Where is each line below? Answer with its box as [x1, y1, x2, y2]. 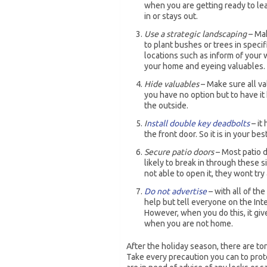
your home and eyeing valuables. [144, 61, 265, 71]
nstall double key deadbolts [147, 119, 250, 128]
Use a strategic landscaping [144, 29, 247, 39]
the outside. [144, 101, 188, 110]
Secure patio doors [144, 147, 214, 157]
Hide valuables [144, 79, 199, 89]
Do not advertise [144, 187, 207, 196]
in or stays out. [144, 11, 198, 21]
